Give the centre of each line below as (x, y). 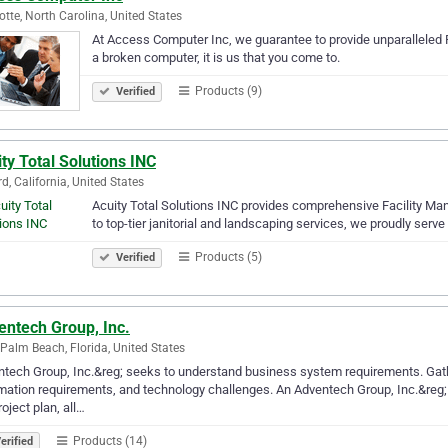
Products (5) (227, 256)
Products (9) (227, 90)
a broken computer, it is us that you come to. (216, 57)
